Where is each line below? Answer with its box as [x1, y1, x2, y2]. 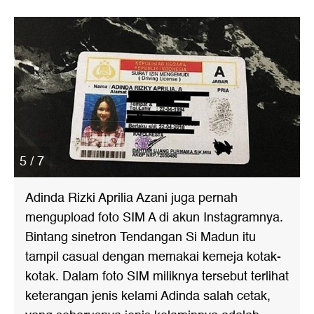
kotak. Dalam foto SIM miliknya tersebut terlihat [25, 266, 289, 287]
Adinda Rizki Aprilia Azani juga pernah [25, 188, 238, 209]
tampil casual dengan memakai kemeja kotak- [25, 247, 281, 268]
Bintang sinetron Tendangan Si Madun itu [25, 227, 256, 248]
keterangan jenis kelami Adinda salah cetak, [25, 286, 271, 307]
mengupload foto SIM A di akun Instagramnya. [25, 207, 283, 228]
